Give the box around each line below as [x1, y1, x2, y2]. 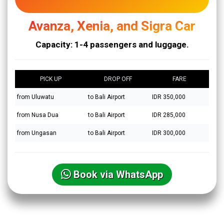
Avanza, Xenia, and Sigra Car [28, 18, 195, 33]
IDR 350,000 [152, 93, 185, 100]
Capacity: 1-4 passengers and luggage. [35, 39, 189, 49]
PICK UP [39, 75, 61, 82]
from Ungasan [17, 129, 56, 136]
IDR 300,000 [152, 129, 185, 136]
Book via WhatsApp [71, 168, 163, 180]
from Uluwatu [17, 93, 54, 100]
